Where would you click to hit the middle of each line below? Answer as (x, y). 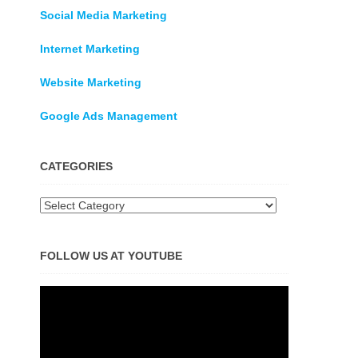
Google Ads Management (109, 116)
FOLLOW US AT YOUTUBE (111, 256)
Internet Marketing (90, 49)
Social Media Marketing (103, 15)
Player (55, 312)
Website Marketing (91, 82)
